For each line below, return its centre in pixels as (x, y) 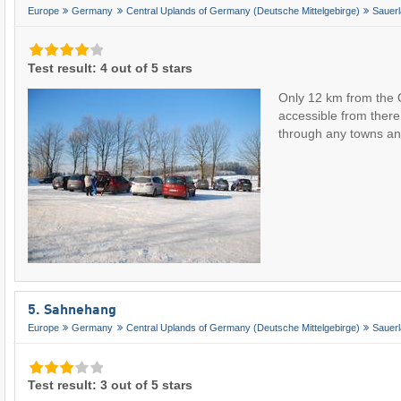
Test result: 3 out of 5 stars (110, 384)
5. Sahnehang (72, 310)
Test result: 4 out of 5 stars (110, 68)
